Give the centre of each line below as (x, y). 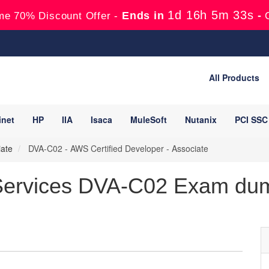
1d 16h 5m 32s (211, 15)
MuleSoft (149, 119)
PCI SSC (251, 119)
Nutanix (201, 119)
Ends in (143, 16)
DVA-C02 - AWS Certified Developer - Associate (117, 148)
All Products (234, 77)
